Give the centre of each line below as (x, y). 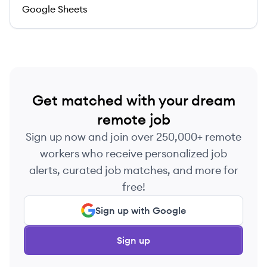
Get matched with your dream (133, 100)
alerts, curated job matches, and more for (133, 170)
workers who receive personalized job (133, 153)
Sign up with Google (141, 210)
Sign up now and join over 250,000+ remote (133, 137)
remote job (133, 119)
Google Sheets (55, 9)
